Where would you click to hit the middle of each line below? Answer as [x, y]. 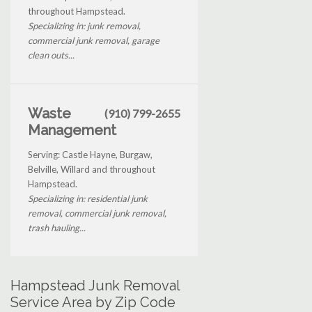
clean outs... [51, 55]
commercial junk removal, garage [94, 40]
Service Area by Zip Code [93, 302]
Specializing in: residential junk [88, 198]
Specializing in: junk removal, [84, 25]
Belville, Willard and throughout [92, 169]
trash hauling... [57, 227]
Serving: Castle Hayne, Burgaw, [90, 154]
